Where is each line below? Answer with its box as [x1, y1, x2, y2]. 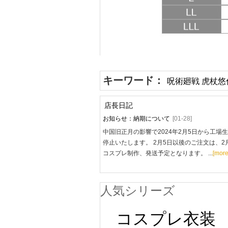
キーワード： [103, 75, 167, 86]
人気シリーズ [100, 184, 175, 197]
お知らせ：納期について [103, 115, 170, 122]
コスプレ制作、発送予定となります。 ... [103, 150, 213, 157]
